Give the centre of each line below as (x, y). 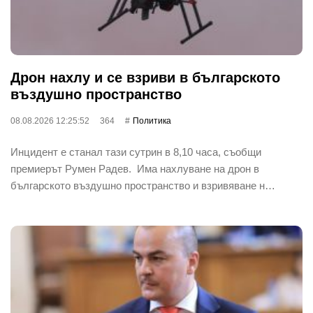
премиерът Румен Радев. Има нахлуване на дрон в (135, 168)
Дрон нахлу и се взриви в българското (145, 77)
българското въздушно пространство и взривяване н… (143, 185)
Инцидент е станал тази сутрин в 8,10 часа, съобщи (136, 152)
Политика (152, 121)
